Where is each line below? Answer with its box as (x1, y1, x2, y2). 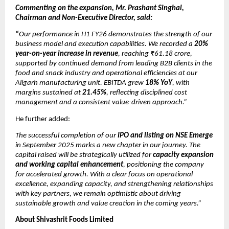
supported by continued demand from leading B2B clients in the (15, 60, 212, 68)
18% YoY (145, 79, 172, 87)
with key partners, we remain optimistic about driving (15, 190, 181, 198)
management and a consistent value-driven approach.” (15, 99, 187, 107)
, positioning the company (123, 161, 204, 169)
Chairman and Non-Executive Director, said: (15, 14, 154, 22)
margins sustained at (15, 89, 82, 97)
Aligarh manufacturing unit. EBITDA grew (15, 79, 145, 87)
